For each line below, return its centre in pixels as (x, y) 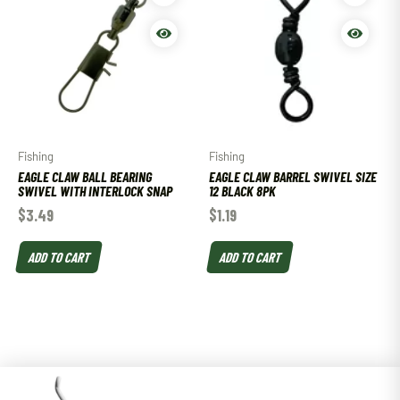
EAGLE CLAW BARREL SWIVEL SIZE (293, 177)
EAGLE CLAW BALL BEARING (85, 177)
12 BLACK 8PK (242, 191)
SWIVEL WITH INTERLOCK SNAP (95, 191)
